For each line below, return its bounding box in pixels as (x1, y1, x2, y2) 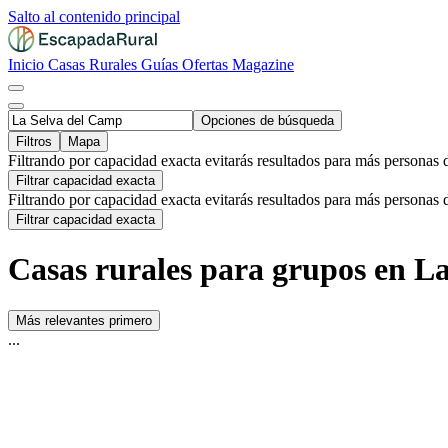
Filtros (16, 134, 52, 149)
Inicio (8, 56, 48, 73)
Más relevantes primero (16, 312, 152, 328)
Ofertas (182, 56, 232, 73)
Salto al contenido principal (8, 8, 180, 25)
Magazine (232, 56, 294, 73)
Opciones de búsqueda (201, 113, 334, 128)
